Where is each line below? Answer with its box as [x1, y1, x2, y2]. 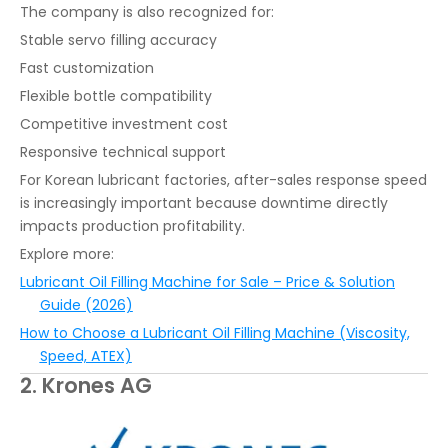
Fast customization [20, 58, 154, 79]
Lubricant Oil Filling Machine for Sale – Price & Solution [20, 272, 395, 293]
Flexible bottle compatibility [20, 86, 212, 107]
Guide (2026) [39, 295, 133, 316]
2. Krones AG [20, 371, 152, 401]
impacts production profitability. [20, 216, 245, 237]
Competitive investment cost [20, 114, 228, 135]
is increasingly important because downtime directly [20, 193, 388, 214]
